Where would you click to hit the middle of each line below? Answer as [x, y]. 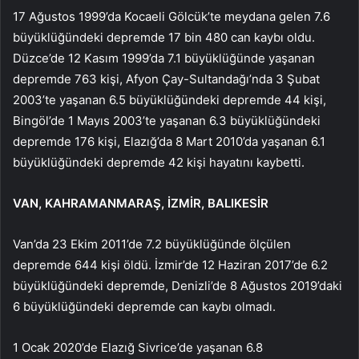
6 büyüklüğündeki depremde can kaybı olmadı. [144, 307]
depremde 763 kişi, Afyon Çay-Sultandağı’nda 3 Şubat [166, 79]
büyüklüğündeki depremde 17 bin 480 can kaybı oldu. [164, 38]
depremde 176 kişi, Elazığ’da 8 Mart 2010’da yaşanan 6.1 [169, 142]
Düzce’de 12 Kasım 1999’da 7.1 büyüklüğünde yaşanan [164, 58]
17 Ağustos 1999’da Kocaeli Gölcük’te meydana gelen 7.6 [171, 17]
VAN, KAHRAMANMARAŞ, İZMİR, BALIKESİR [141, 204]
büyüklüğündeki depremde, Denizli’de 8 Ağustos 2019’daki [177, 286]
